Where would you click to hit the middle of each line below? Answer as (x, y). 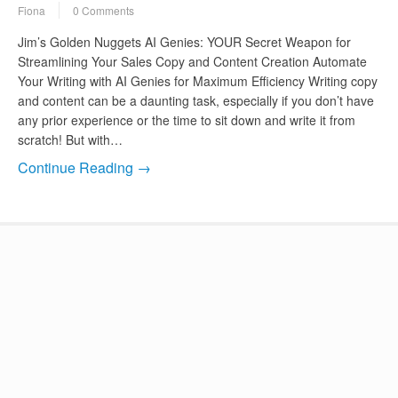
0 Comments (103, 11)
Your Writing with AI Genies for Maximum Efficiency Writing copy (198, 81)
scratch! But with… (70, 140)
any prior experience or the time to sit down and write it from (187, 120)
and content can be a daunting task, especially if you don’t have (196, 101)
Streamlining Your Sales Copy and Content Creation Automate (192, 62)
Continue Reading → (84, 168)
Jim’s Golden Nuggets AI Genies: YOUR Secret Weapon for (184, 42)
